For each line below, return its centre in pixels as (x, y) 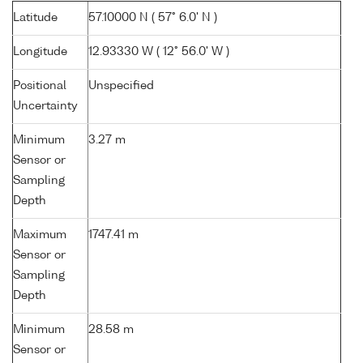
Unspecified (121, 86)
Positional (40, 86)
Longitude (40, 52)
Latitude (35, 18)
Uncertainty (45, 107)
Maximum (40, 235)
